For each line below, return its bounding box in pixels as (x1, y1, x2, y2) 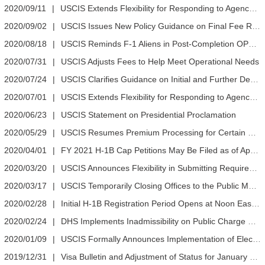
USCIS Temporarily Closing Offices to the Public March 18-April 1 (61, 181, 248, 191)
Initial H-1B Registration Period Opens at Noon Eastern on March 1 (61, 199, 251, 209)
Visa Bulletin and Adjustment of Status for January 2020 (61, 252, 250, 262)
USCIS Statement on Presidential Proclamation (61, 110, 236, 120)
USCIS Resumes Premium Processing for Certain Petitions (61, 128, 248, 138)
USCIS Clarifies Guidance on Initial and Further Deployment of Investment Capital (61, 75, 250, 85)
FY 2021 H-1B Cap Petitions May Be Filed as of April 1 (61, 146, 250, 156)
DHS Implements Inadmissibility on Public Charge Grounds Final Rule (61, 216, 248, 227)
